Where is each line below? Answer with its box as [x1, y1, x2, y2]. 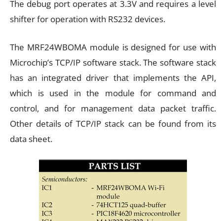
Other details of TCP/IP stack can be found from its [10, 118, 216, 130]
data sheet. [10, 133, 52, 145]
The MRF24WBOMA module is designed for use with [10, 41, 216, 53]
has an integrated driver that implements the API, [10, 72, 216, 84]
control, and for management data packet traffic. [10, 103, 216, 114]
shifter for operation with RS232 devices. [10, 13, 165, 25]
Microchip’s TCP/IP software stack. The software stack [10, 57, 216, 69]
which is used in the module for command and [10, 87, 216, 99]
